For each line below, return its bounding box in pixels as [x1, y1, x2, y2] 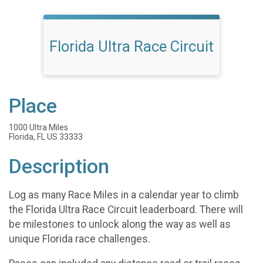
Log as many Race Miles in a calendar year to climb [9, 188, 239, 201]
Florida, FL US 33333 [9, 132, 83, 141]
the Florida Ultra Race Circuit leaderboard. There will [9, 203, 243, 215]
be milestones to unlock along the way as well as [9, 218, 231, 230]
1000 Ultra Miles [9, 123, 68, 132]
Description [9, 155, 109, 178]
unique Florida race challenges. [9, 232, 150, 245]
